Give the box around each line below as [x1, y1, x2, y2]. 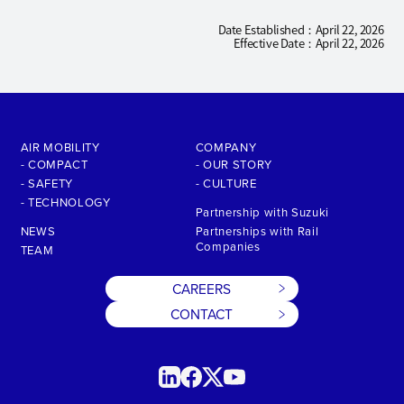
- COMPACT [20, 155, 88, 172]
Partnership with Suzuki [195, 204, 329, 221]
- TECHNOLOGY [20, 193, 111, 210]
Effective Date [233, 34, 305, 52]
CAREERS [172, 278, 232, 298]
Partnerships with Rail [195, 223, 319, 240]
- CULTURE [195, 174, 257, 191]
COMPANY [195, 138, 257, 155]
